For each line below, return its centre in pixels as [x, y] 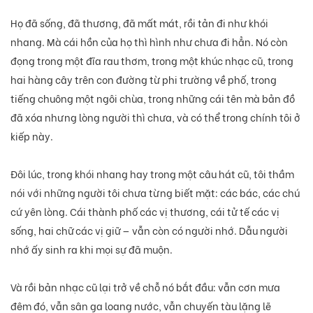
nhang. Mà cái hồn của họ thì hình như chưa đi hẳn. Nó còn [149, 41]
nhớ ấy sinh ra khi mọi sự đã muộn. [92, 249]
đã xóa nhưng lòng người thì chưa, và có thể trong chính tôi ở [155, 117]
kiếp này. [32, 136]
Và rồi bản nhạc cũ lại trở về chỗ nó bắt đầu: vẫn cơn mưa [145, 286]
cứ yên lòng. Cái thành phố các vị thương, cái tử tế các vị [145, 211]
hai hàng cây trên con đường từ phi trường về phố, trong [144, 79]
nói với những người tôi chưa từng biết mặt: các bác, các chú [155, 192]
